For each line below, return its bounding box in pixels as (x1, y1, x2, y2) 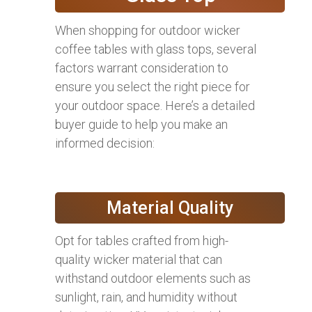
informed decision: (55, 136, 155, 151)
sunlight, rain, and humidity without (55, 290, 237, 305)
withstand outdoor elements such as (55, 271, 251, 286)
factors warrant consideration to (55, 61, 228, 76)
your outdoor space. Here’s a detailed (55, 98, 255, 114)
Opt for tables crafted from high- (55, 233, 228, 249)
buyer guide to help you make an (55, 117, 228, 132)
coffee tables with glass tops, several (55, 42, 256, 57)
